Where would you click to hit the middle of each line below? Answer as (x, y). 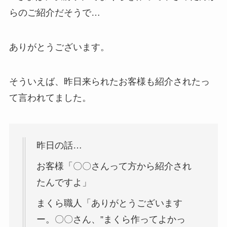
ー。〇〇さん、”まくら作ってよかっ (111, 220)
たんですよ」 (64, 183)
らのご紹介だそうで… (54, 12)
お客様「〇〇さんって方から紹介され (114, 166)
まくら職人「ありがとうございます (109, 203)
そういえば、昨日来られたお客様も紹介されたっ (109, 81)
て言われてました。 (50, 98)
